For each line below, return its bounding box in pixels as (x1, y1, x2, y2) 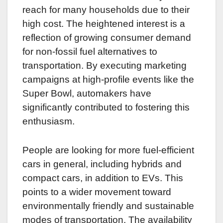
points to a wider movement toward (22, 187, 171, 198)
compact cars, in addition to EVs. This (22, 173, 183, 184)
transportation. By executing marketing (22, 60, 187, 71)
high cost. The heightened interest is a (22, 18, 185, 29)
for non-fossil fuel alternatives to (22, 46, 157, 57)
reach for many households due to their (22, 4, 190, 15)
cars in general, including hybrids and (22, 159, 182, 170)
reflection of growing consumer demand (22, 32, 191, 43)
